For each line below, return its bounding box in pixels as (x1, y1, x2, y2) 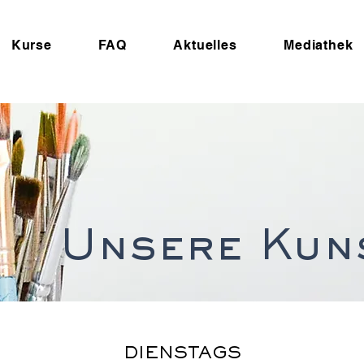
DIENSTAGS (123, 346, 241, 362)
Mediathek (284, 37, 353, 53)
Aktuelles (173, 37, 237, 53)
